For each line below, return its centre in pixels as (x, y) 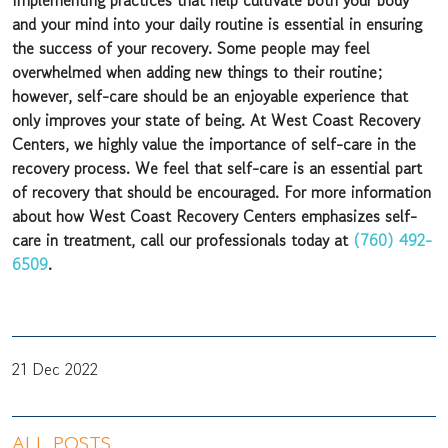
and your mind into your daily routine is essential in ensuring (217, 24)
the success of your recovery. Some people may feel (191, 48)
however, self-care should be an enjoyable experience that (210, 96)
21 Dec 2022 (55, 369)
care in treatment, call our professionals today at (182, 240)
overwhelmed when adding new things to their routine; (197, 72)
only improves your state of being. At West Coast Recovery (216, 120)
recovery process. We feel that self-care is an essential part (217, 168)
